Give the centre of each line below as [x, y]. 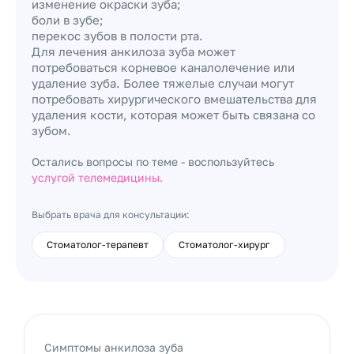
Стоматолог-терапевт [98, 245]
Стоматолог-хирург [224, 245]
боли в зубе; [68, 20]
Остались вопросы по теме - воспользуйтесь [153, 162]
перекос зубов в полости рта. [117, 36]
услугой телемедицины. [97, 177]
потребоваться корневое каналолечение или [163, 67]
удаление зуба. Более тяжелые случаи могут [163, 83]
